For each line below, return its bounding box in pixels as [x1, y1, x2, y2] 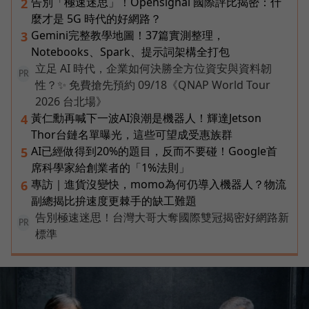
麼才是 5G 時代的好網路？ [31, 11, 161, 27]
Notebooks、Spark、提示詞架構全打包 [31, 44, 230, 60]
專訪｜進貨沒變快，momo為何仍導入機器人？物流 [31, 177, 286, 192]
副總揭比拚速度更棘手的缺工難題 [31, 193, 197, 209]
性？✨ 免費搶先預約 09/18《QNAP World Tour [35, 77, 270, 93]
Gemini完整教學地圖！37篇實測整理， [31, 28, 224, 43]
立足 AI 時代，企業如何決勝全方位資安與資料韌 [35, 61, 272, 77]
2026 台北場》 [35, 94, 107, 110]
